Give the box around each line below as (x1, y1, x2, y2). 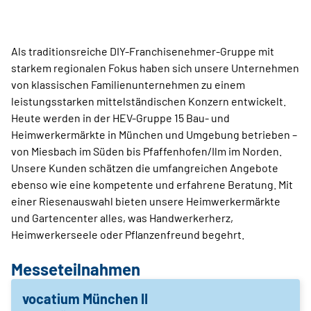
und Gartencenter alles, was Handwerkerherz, (11, 211, 233, 225)
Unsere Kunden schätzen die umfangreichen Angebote (11, 161, 278, 175)
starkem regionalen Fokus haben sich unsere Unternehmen (11, 61, 299, 75)
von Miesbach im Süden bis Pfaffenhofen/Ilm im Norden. (11, 144, 282, 158)
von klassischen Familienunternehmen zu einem (11, 78, 245, 92)
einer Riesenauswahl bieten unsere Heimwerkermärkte (11, 194, 280, 208)
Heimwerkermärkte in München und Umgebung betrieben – (11, 128, 297, 142)
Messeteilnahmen (11, 259, 140, 280)
